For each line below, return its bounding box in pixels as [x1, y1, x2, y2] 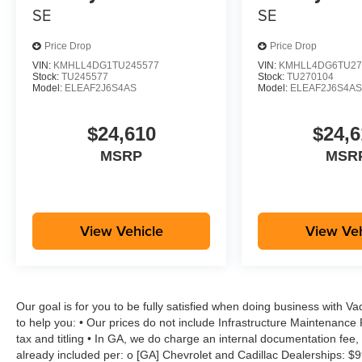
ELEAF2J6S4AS [65, 82, 137, 94]
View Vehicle [79, 221, 163, 242]
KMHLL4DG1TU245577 [53, 59, 159, 71]
